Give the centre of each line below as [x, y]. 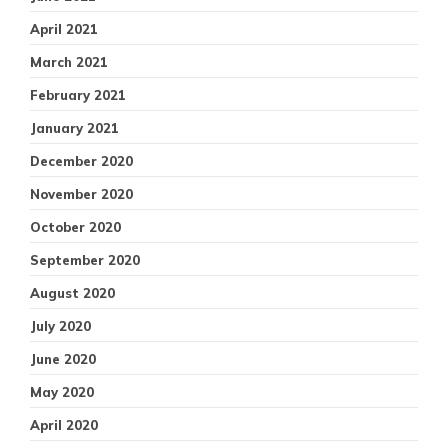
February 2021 [78, 94]
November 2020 [81, 193]
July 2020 [60, 325]
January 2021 [74, 127]
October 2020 [75, 226]
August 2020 [72, 292]
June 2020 [63, 358]
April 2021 [64, 28]
